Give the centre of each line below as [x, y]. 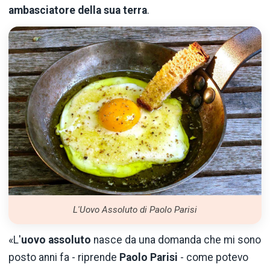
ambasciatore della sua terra [78, 10]
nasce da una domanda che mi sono [176, 240]
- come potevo [213, 258]
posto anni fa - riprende [64, 258]
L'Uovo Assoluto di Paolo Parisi [135, 209]
